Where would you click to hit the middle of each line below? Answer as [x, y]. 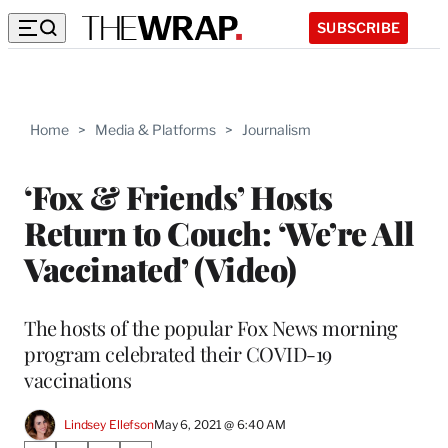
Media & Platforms [155, 129]
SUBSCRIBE [358, 27]
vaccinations [77, 379]
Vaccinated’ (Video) [160, 268]
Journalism [276, 129]
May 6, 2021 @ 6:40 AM [220, 425]
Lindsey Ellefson [109, 425]
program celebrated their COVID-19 [178, 353]
